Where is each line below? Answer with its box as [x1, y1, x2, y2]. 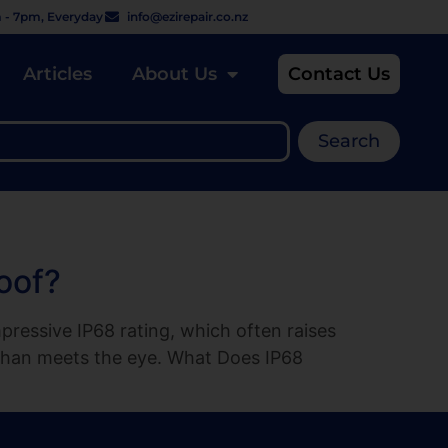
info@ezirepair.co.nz [127, 9, 249, 24]
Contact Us [288, 62, 390, 85]
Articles [23, 62, 92, 85]
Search [318, 130, 380, 153]
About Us [132, 62, 217, 85]
